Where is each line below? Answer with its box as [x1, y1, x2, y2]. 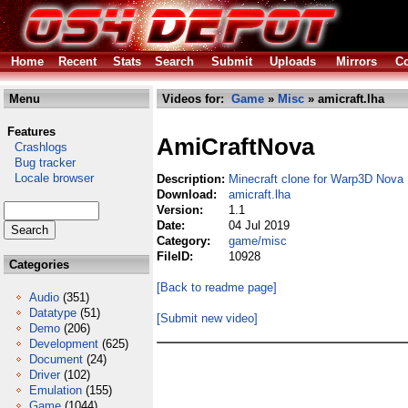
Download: [157, 188, 220, 201]
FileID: [157, 250, 197, 263]
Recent [58, 55, 97, 68]
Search [155, 55, 194, 68]
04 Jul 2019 [229, 219, 290, 232]
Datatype [29, 306, 76, 320]
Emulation [29, 383, 82, 397]
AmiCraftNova [157, 133, 314, 161]
